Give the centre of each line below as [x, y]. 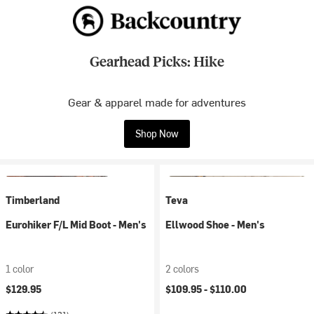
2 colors [182, 269]
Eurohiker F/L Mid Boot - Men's [76, 225]
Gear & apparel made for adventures [157, 102]
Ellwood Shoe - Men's [215, 225]
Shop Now [157, 134]
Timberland [33, 200]
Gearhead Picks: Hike [157, 61]
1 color [20, 269]
